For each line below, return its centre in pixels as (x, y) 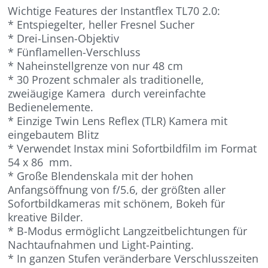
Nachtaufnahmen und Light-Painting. (101, 244)
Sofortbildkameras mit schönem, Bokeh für (117, 203)
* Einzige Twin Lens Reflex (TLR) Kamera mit (118, 121)
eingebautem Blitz (54, 134)
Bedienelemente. (51, 107)
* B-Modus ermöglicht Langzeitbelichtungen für (128, 231)
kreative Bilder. (46, 217)
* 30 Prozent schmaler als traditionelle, (106, 79)
